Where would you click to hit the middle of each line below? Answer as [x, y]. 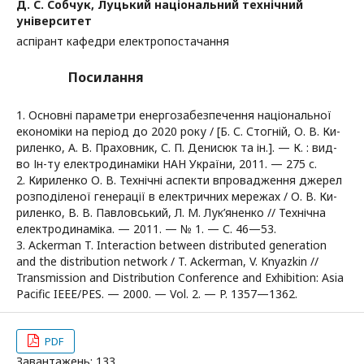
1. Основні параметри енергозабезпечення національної [174, 115]
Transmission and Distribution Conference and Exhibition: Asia [180, 277]
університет [54, 21]
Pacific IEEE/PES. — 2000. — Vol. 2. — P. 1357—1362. [157, 294]
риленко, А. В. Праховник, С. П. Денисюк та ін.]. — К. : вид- [177, 147]
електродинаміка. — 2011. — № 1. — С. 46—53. [146, 229]
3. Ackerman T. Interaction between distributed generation [171, 245]
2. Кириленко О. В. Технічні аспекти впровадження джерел [179, 180]
